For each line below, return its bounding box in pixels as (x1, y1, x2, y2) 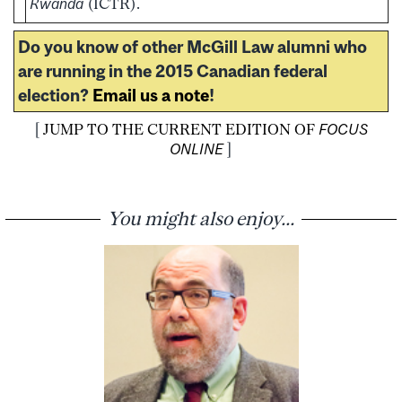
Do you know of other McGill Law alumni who (18, 36, 367, 57)
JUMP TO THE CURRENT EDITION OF (43, 119, 319, 138)
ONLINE (170, 139, 223, 158)
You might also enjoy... (108, 206, 294, 229)
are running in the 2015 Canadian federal (18, 60, 328, 81)
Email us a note (92, 84, 209, 105)
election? (18, 84, 92, 105)
